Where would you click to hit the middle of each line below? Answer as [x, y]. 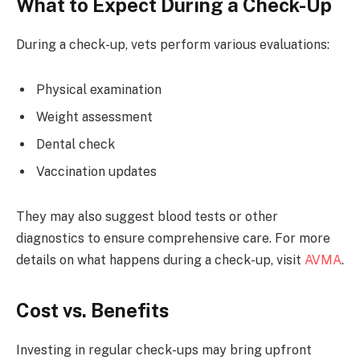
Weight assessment [94, 117]
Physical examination [99, 89]
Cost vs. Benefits [92, 310]
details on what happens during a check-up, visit [160, 260]
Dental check [76, 144]
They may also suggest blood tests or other [147, 216]
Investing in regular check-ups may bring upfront [164, 350]
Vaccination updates [96, 171]
